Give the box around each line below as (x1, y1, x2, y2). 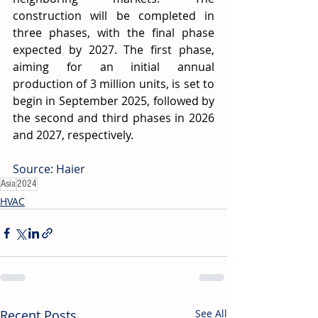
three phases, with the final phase (13, 25, 214, 40)
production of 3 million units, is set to (13, 76, 214, 92)
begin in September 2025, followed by (13, 93, 214, 109)
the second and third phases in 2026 (13, 110, 214, 126)
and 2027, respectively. (13, 127, 133, 143)
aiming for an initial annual (13, 59, 214, 75)
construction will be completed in (13, 8, 214, 23)
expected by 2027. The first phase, (13, 42, 214, 57)
